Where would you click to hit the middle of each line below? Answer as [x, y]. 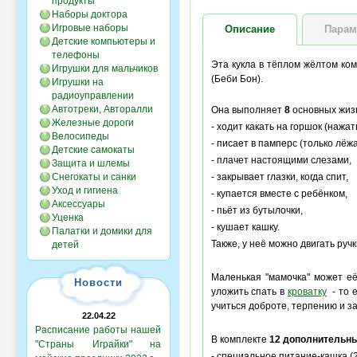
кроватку [307, 292]
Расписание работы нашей [98, 330]
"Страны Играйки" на [98, 344]
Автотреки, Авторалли [102, 109]
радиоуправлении [93, 96]
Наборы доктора [90, 14]
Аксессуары [78, 204]
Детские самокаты [93, 150]
